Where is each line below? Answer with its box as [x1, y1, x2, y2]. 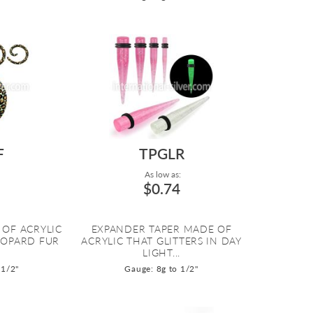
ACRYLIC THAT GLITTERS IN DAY [81, 235, 242, 247]
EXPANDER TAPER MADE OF [91, 223, 232, 235]
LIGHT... [143, 247, 181, 259]
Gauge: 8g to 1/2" [124, 263, 198, 275]
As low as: [142, 169, 181, 180]
